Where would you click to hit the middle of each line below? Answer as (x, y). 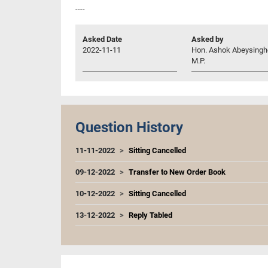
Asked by (208, 39)
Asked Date (102, 39)
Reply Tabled (150, 215)
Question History (129, 127)
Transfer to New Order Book (177, 172)
